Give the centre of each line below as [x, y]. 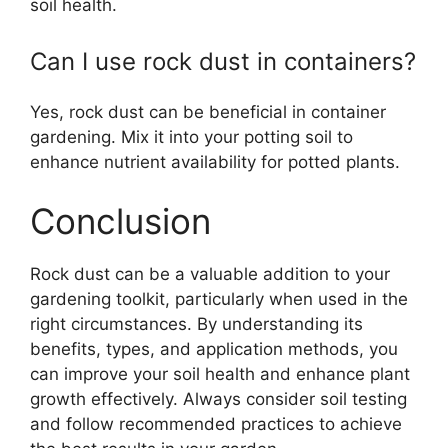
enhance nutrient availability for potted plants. [215, 161]
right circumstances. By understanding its [196, 324]
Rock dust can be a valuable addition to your [210, 274]
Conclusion [120, 221]
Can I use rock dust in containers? [223, 61]
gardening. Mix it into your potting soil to [191, 136]
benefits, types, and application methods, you [214, 349]
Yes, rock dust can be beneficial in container [208, 111]
